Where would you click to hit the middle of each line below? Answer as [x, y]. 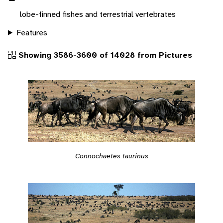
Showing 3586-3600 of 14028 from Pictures [104, 55]
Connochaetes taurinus [111, 156]
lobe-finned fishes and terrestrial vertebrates [98, 14]
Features [32, 32]
